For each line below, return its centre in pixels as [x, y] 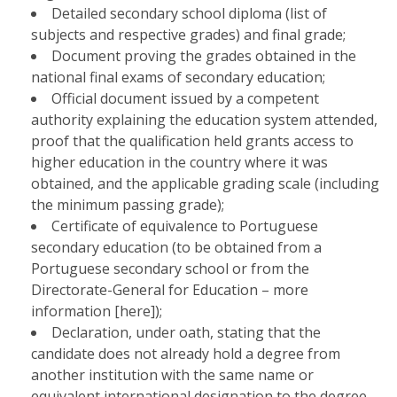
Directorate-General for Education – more [170, 290]
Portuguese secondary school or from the [170, 269]
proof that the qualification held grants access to [192, 141]
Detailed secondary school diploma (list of [189, 13]
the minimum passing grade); [128, 205]
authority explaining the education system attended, [204, 120]
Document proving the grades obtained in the [204, 56]
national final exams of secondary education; [178, 77]
